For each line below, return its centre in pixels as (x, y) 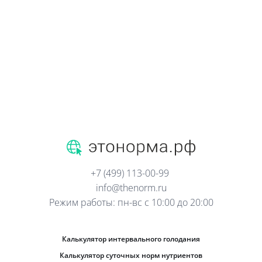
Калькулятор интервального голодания (131, 239)
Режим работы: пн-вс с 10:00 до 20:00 (131, 203)
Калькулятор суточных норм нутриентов (131, 256)
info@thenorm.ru (131, 188)
